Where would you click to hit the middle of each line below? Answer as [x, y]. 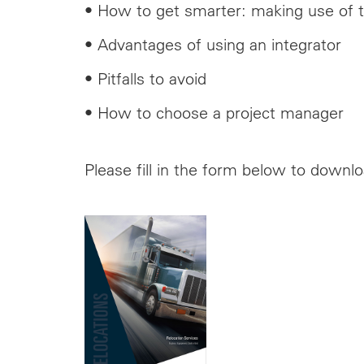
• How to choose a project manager [214, 113]
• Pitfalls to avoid [145, 78]
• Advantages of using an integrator [212, 44]
